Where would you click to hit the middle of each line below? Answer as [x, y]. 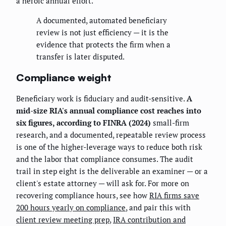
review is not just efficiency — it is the [102, 33]
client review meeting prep [63, 220]
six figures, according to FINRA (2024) [83, 123]
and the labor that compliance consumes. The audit [105, 159]
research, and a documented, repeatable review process [111, 135]
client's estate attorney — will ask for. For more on [103, 183]
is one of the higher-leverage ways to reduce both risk [109, 147]
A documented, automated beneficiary [102, 20]
